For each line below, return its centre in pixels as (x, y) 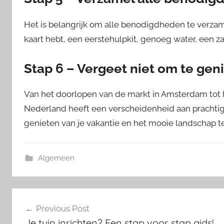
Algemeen (56, 158)
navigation (44, 215)
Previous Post (62, 208)
